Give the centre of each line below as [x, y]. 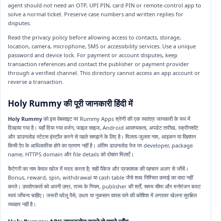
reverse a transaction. [36, 82]
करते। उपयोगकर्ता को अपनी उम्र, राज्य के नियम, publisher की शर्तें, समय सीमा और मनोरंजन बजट [104, 186]
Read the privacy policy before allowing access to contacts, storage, [94, 37]
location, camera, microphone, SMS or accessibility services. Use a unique [102, 46]
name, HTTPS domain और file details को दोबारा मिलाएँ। [71, 154]
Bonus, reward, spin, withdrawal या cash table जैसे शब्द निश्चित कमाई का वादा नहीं [100, 178]
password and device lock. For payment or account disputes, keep [93, 55]
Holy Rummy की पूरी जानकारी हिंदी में [70, 104]
